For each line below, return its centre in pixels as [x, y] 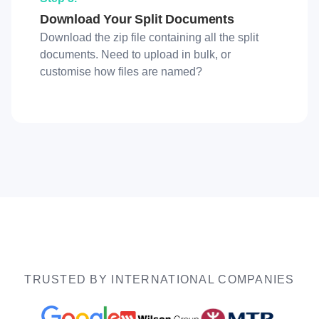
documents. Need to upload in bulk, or [135, 55]
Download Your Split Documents [137, 20]
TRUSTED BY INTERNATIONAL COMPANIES [159, 280]
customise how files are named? [121, 72]
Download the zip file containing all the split [149, 38]
